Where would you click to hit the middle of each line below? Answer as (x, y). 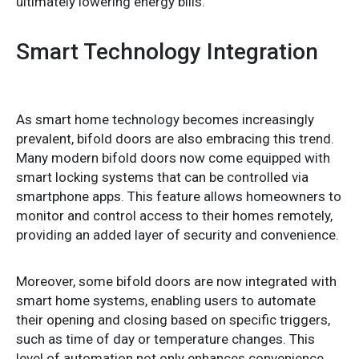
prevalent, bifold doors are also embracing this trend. (175, 138)
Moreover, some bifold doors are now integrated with (176, 281)
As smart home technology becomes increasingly (165, 119)
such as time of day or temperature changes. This (165, 339)
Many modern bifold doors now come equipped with (173, 157)
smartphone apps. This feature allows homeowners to (179, 196)
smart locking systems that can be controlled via (162, 177)
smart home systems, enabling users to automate (166, 300)
